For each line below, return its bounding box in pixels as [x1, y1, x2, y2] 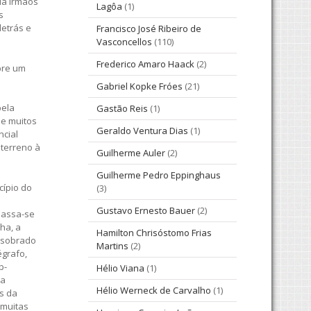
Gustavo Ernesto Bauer [96, 204, 195, 217]
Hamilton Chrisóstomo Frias [96, 226, 212, 239]
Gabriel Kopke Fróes [96, 80, 183, 93]
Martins [96, 239, 128, 253]
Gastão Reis [96, 102, 148, 115]
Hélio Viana [96, 262, 144, 275]
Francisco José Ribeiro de [96, 22, 201, 35]
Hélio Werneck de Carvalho [96, 284, 211, 297]
